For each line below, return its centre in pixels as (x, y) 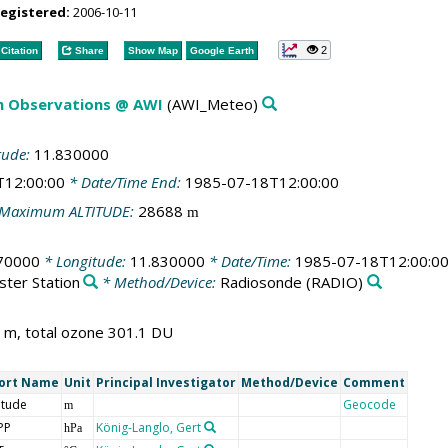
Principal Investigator (165, 382)
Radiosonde (261, 282)
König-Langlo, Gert (148, 427)
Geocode (369, 404)
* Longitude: (84, 261)
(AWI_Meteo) (210, 104)
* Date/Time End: (124, 182)
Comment (373, 382)
